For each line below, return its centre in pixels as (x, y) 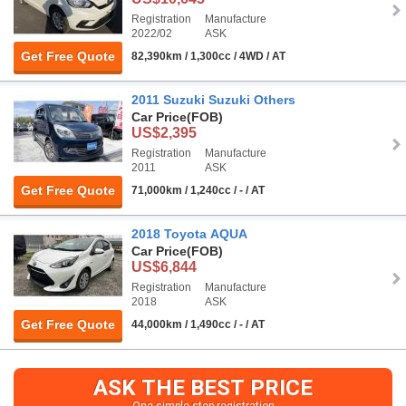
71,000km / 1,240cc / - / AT (198, 191)
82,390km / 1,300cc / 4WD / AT (208, 57)
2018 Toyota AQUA (189, 234)
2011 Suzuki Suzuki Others (213, 100)
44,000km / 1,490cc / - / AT (198, 325)
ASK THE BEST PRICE (203, 388)
